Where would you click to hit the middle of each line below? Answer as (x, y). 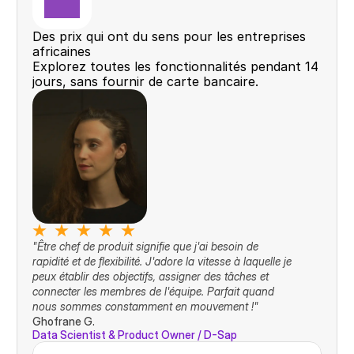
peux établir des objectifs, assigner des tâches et (150, 276)
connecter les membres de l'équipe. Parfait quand (153, 291)
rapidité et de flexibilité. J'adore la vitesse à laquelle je (162, 261)
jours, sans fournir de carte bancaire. (145, 81)
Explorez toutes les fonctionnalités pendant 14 (175, 66)
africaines (61, 51)
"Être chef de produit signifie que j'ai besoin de (145, 246)
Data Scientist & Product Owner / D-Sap (134, 335)
